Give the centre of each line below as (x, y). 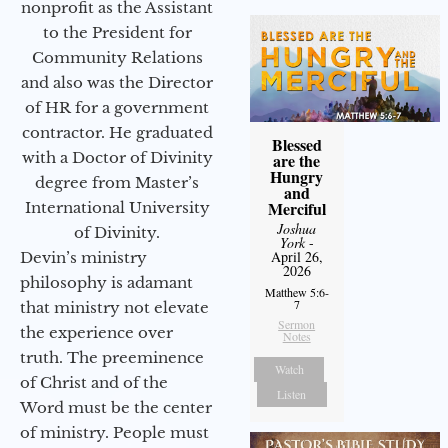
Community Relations (117, 58)
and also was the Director (117, 83)
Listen (292, 394)
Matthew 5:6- (296, 292)
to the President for (117, 33)
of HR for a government (117, 108)
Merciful (296, 209)
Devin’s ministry (83, 258)
